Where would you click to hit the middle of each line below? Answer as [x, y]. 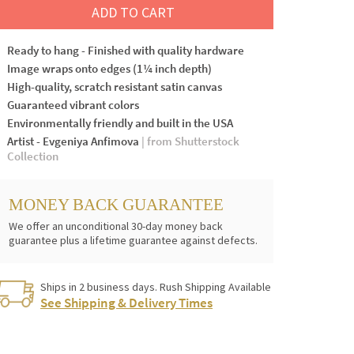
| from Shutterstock [190, 141]
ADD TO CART [133, 12]
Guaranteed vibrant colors [73, 104]
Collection [33, 156]
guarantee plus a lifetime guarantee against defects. [133, 240]
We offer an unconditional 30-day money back [116, 226]
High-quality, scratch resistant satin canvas [115, 86]
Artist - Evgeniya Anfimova [74, 141]
